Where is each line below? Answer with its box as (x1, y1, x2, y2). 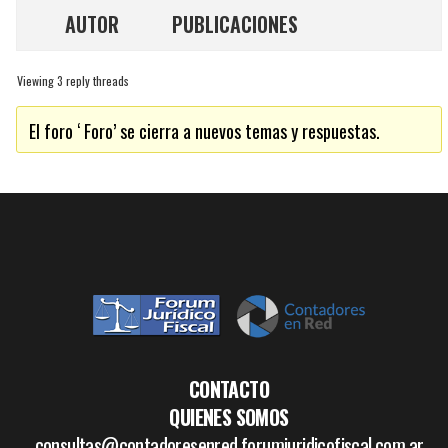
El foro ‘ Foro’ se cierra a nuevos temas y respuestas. (29, 117, 381, 144)
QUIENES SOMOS (169, 402, 289, 432)
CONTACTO (188, 374, 270, 404)
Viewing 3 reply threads (17, 71, 130, 89)
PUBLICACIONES (172, 8, 299, 39)
